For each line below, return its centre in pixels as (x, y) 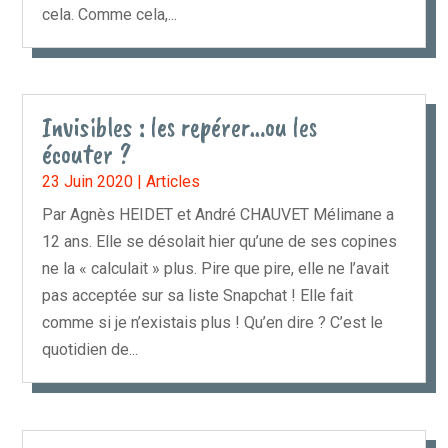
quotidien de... (90, 350)
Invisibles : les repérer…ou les (180, 127)
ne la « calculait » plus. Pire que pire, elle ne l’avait (216, 269)
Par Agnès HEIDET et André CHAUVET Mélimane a (218, 215)
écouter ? (87, 154)
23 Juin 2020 (88, 182)
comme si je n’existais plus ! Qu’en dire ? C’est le (213, 323)
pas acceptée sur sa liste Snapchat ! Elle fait (198, 296)
